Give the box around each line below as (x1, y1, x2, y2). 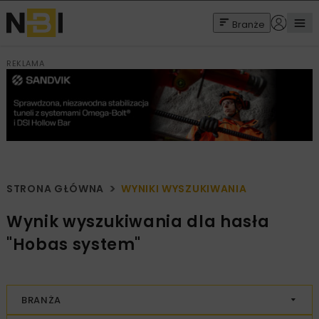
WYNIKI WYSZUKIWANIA (121, 182, 247, 197)
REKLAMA (6, 58, 45, 69)
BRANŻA (21, 293, 61, 307)
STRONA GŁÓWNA (6, 182, 105, 197)
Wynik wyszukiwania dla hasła (6, 211, 270, 234)
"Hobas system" (6, 234, 142, 256)
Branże (232, 17, 265, 31)
